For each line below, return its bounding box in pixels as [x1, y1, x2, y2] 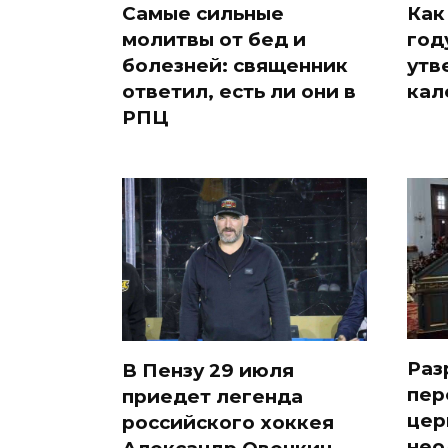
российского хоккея [122, 411, 334, 435]
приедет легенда [122, 385, 303, 409]
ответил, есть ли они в [122, 79, 356, 103]
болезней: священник [122, 53, 348, 77]
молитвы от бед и [122, 27, 306, 51]
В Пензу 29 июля [122, 359, 294, 383]
